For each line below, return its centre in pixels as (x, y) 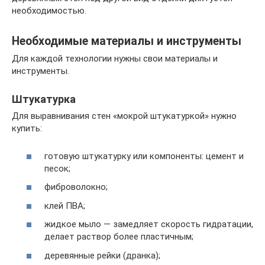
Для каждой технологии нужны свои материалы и (115, 59)
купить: (27, 129)
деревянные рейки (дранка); (102, 255)
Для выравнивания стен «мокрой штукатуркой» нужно (124, 116)
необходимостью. (49, 11)
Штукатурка (44, 99)
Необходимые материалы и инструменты (127, 41)
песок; (57, 168)
